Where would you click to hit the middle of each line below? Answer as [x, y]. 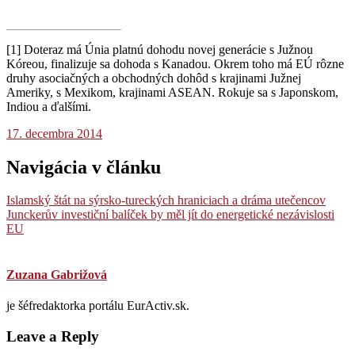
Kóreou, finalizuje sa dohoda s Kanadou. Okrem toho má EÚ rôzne [175, 63]
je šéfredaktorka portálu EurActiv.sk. [98, 305]
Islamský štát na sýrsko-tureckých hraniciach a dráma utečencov [166, 200]
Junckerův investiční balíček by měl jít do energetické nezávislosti [170, 215]
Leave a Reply [53, 336]
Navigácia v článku [84, 167]
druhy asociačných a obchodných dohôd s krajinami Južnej [154, 78]
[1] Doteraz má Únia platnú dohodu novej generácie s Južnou [160, 49]
